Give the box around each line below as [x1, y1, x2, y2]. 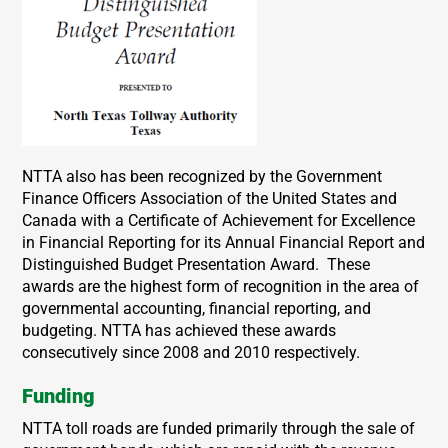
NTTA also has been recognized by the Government [22, 166, 383, 186]
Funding [22, 383, 96, 408]
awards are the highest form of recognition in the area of [22, 276, 420, 296]
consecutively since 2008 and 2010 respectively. [22, 342, 361, 362]
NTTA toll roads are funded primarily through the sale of [22, 418, 416, 438]
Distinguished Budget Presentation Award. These [22, 254, 371, 274]
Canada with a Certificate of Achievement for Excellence [22, 210, 416, 230]
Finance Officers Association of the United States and [22, 188, 398, 208]
